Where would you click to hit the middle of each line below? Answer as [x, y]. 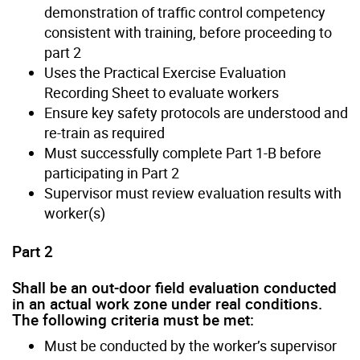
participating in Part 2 [112, 172]
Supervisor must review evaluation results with [193, 192]
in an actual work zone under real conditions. [167, 303]
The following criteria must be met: [133, 319]
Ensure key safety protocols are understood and [196, 112]
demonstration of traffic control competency [185, 12]
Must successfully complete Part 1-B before [183, 152]
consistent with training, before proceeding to [188, 32]
